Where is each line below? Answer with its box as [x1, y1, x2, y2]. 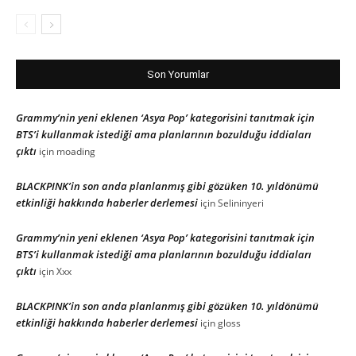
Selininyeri [218, 195, 264, 210]
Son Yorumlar [147, 68, 209, 80]
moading [56, 144, 95, 158]
